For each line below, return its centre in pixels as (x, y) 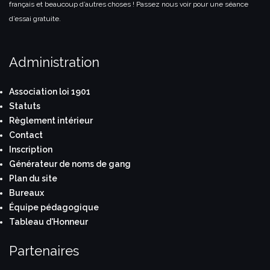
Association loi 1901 (50, 91)
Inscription (31, 149)
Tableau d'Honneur (49, 221)
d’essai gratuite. (35, 18)
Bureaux (27, 193)
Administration (54, 62)
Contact (26, 135)
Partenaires (44, 250)
